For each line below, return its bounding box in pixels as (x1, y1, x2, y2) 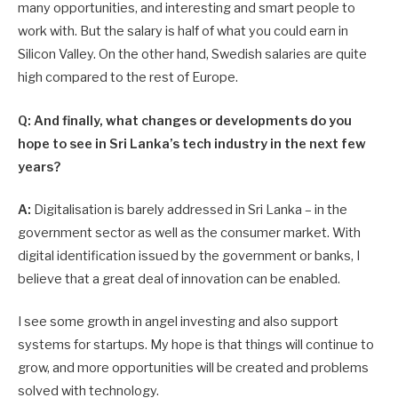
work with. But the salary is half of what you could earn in (18, 23, 348, 40)
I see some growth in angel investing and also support (18, 313, 338, 330)
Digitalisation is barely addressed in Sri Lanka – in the (34, 201, 347, 218)
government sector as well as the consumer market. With (18, 224, 361, 241)
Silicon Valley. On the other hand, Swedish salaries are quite (18, 46, 367, 63)
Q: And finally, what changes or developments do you (18, 112, 352, 129)
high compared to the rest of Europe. (18, 69, 238, 86)
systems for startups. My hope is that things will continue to (18, 336, 374, 353)
